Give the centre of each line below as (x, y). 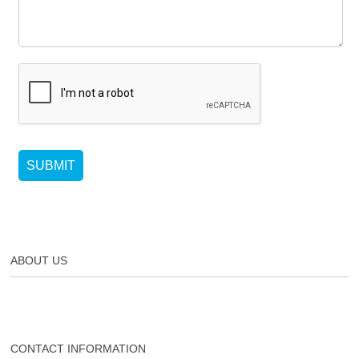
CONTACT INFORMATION (79, 348)
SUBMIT (51, 166)
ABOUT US (39, 260)
